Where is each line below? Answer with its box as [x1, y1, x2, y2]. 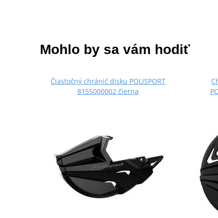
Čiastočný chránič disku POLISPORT [50, 76, 165, 86]
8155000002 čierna [77, 87, 139, 96]
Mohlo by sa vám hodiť [40, 42, 190, 57]
